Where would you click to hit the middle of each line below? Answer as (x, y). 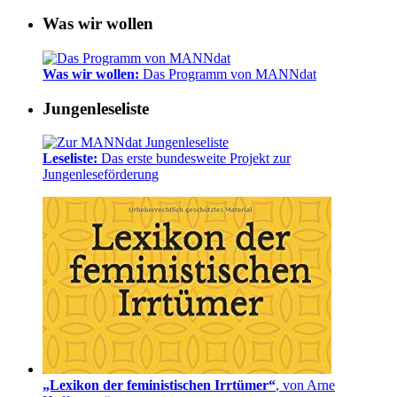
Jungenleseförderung (101, 175)
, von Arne (305, 385)
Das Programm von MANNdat (228, 74)
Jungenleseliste (96, 108)
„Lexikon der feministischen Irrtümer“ (159, 385)
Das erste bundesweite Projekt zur (196, 159)
